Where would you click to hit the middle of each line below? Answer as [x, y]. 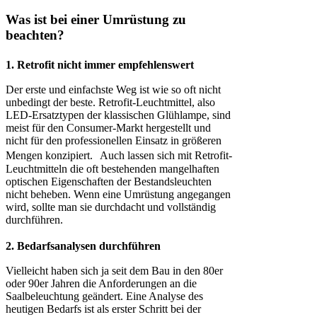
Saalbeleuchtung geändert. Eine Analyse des [104, 296]
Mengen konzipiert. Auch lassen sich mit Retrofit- [119, 155]
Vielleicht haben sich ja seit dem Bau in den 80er [114, 270]
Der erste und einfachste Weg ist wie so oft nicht [113, 89]
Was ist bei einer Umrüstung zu [96, 19]
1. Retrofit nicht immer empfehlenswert [107, 64]
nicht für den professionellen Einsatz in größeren [114, 140]
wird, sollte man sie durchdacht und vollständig [111, 207]
